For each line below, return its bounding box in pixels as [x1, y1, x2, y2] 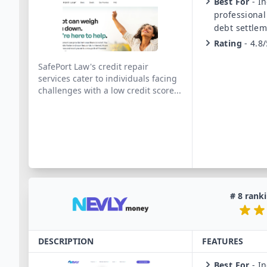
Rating [213, 38, 242, 49]
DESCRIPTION [38, 235, 94, 247]
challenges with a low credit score [38, 85, 174, 96]
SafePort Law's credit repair [38, 61, 148, 72]
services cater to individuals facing [38, 73, 177, 84]
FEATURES [201, 235, 243, 247]
